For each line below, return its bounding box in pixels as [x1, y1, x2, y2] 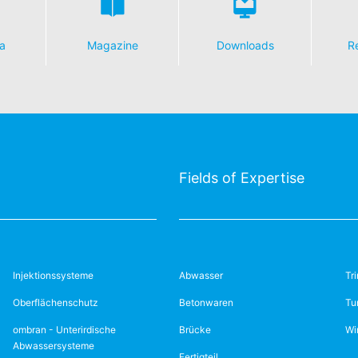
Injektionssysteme [12, 269, 93, 281]
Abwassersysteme [12, 340, 94, 352]
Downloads [216, 38, 274, 52]
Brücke [179, 324, 211, 336]
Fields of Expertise [179, 169, 304, 186]
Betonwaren [179, 296, 233, 308]
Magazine [86, 38, 138, 52]
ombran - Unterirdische [12, 324, 116, 336]
